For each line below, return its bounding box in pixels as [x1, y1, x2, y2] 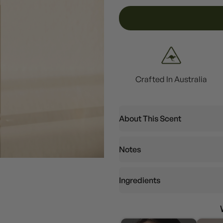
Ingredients [119, 175, 160, 185]
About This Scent [119, 113, 181, 123]
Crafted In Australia [135, 74, 207, 84]
